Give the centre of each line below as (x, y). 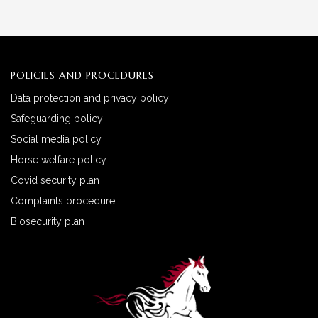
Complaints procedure (63, 201)
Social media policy (56, 139)
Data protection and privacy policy (90, 98)
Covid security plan (55, 180)
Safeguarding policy (57, 118)
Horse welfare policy (59, 159)
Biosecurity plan (48, 221)
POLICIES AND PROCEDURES (82, 75)
